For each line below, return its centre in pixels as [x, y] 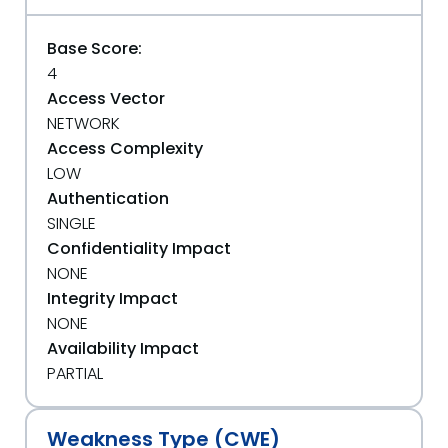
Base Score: [94, 48]
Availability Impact [123, 348]
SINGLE [71, 223]
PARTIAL [75, 373]
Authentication [108, 198]
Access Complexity [125, 148]
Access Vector [106, 98]
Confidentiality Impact [139, 248]
